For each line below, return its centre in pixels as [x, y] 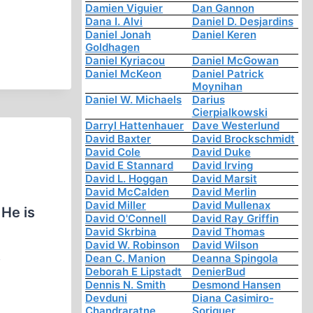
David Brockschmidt [243, 139]
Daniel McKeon [124, 74]
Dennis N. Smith [126, 285]
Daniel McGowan [235, 61]
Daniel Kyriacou [125, 61]
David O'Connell [126, 219]
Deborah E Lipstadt [134, 272]
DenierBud [218, 272]
